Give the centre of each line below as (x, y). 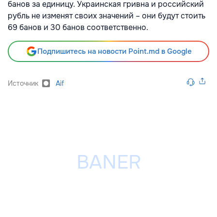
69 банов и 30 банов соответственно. (79, 28)
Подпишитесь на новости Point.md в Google (114, 52)
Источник (23, 84)
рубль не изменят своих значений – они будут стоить (107, 16)
